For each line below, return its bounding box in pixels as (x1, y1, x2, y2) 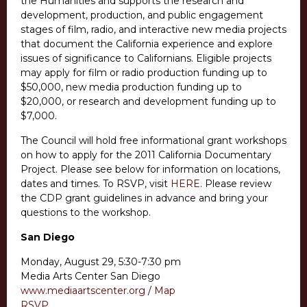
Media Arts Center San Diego (21, 270, 160, 283)
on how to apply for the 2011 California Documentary (21, 149, 271, 162)
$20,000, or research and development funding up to (21, 95, 276, 108)
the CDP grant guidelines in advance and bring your (21, 192, 268, 205)
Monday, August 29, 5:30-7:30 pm (21, 256, 181, 269)
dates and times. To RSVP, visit (21, 177, 171, 191)
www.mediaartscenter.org (21, 284, 145, 297)
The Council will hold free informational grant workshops (21, 134, 286, 147)
